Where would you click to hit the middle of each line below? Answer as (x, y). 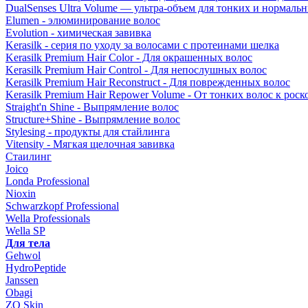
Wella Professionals (48, 218)
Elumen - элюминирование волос (83, 20)
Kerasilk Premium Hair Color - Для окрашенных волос (129, 57)
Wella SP (25, 231)
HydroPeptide (36, 268)
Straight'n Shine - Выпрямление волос (92, 107)
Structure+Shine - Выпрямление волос (93, 119)
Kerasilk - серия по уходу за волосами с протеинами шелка (142, 45)
